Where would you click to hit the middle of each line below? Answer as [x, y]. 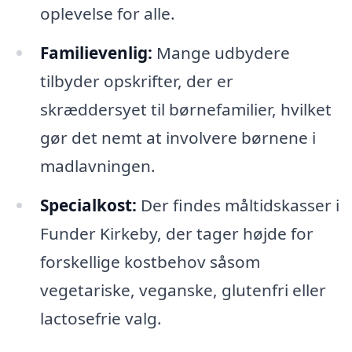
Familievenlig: [96, 52]
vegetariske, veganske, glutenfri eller [183, 290]
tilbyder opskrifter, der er [136, 81]
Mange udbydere [221, 52]
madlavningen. [97, 165]
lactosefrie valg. [101, 318]
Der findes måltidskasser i [238, 205]
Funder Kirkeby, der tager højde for [176, 233]
